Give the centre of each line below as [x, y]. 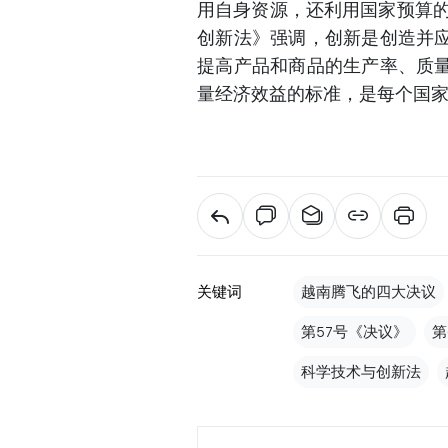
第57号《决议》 [354, 331]
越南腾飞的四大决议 [368, 291]
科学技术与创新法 [361, 371]
